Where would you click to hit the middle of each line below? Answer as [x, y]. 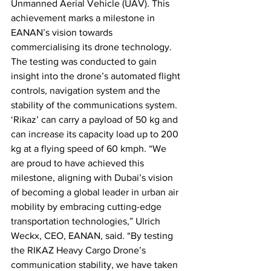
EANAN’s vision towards [63, 33]
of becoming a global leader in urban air [96, 192]
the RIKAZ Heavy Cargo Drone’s [80, 250]
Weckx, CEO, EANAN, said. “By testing [93, 236]
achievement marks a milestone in [84, 18]
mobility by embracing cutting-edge [87, 207]
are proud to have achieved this [79, 163]
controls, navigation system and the [87, 91]
